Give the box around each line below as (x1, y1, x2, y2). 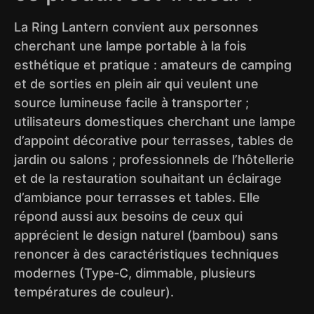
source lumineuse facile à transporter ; (14, 95, 249, 110)
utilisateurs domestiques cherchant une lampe (14, 114, 296, 129)
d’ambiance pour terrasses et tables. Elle (14, 189, 260, 205)
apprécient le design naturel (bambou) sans (14, 227, 278, 243)
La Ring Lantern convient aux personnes (14, 19, 259, 34)
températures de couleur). (14, 284, 174, 299)
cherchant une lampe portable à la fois (14, 38, 247, 53)
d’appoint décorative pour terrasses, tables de (14, 132, 294, 148)
